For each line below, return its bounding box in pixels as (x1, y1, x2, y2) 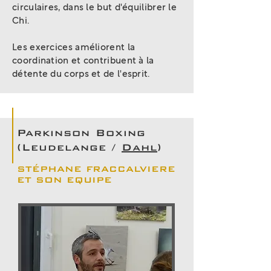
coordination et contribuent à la (12, 56, 154, 65)
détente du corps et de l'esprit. (12, 70, 150, 79)
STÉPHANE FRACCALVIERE (17, 163, 175, 174)
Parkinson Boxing (17, 126, 146, 139)
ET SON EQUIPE (17, 174, 112, 185)
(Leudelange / (17, 141, 122, 154)
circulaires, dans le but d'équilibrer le (12, 3, 177, 12)
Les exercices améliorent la (12, 43, 135, 52)
